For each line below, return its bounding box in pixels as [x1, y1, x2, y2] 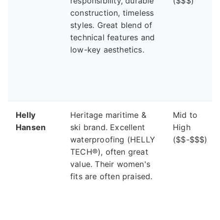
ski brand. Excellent [70, 122, 145, 133]
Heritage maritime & [70, 110, 146, 120]
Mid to [173, 110, 198, 120]
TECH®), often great [70, 147, 148, 157]
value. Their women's [70, 159, 150, 169]
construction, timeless [70, 8, 154, 18]
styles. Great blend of [70, 20, 153, 30]
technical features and [70, 32, 155, 43]
